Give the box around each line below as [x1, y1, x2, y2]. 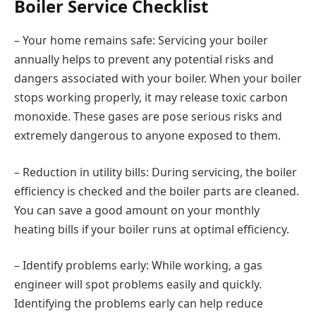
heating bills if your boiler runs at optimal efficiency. [14, 221, 289, 237]
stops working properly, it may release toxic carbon [14, 90, 288, 105]
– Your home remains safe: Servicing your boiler [14, 32, 268, 48]
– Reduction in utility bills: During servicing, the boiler [14, 164, 297, 180]
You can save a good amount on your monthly [14, 202, 260, 218]
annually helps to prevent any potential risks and [14, 51, 274, 67]
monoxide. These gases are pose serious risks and [14, 109, 282, 124]
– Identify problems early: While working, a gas [14, 257, 262, 274]
